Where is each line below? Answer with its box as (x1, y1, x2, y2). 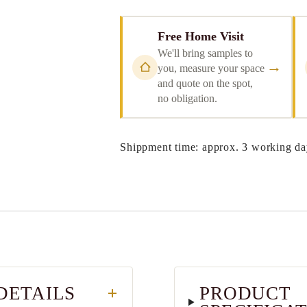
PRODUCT (199, 283, 291, 304)
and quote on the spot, (158, 77, 254, 89)
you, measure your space (158, 62, 265, 74)
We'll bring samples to (158, 47, 254, 59)
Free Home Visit (158, 29, 245, 43)
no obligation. (158, 92, 218, 104)
